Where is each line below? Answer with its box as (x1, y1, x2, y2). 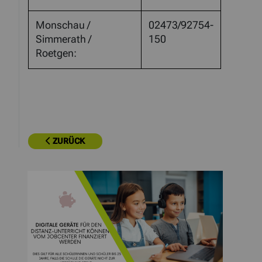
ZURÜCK (51, 136, 85, 147)
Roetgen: (36, 47, 77, 60)
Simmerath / (36, 33, 91, 46)
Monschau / (36, 19, 90, 32)
